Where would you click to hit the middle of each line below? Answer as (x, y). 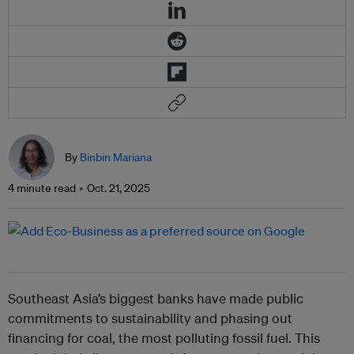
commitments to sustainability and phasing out (150, 318)
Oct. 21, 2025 (119, 188)
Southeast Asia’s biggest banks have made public (156, 299)
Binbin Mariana (116, 158)
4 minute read (42, 188)
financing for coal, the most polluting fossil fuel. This (164, 338)
